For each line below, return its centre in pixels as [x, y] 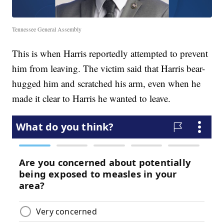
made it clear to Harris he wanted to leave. [91, 98]
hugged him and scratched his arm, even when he [106, 83]
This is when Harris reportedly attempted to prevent [110, 53]
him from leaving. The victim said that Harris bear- [109, 68]
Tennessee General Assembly [47, 29]
